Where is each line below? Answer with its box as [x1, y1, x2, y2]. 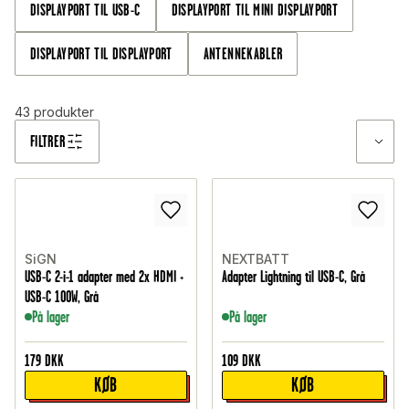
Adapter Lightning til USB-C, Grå [222, 267, 365, 287]
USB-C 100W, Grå [25, 288, 99, 307]
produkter [34, 104, 94, 121]
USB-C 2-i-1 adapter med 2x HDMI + [25, 267, 184, 287]
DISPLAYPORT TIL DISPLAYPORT [30, 45, 173, 64]
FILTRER [30, 132, 66, 152]
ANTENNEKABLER [203, 45, 283, 64]
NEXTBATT [222, 251, 289, 267]
